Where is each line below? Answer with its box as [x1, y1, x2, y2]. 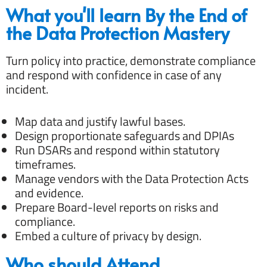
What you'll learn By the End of [6, 2, 247, 27]
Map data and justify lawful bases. [15, 111, 185, 131]
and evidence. [15, 183, 83, 202]
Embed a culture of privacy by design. [15, 226, 201, 245]
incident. [6, 79, 48, 98]
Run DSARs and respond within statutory [15, 140, 220, 159]
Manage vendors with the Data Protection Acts [15, 169, 249, 188]
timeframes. [15, 154, 76, 173]
